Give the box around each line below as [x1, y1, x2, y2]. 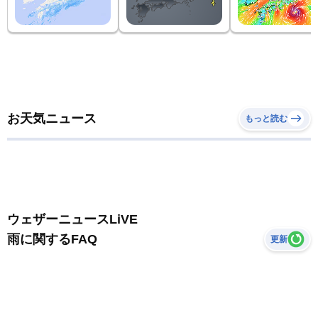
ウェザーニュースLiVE [7, 212, 138, 226]
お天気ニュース [7, 111, 97, 126]
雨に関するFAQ [7, 231, 97, 246]
